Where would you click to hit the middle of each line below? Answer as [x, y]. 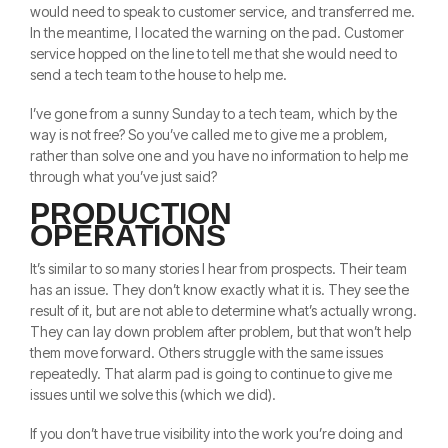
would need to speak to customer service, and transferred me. [222, 12]
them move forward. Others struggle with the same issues [206, 353]
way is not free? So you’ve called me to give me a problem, [209, 135]
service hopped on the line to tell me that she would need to [213, 54]
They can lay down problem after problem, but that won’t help [220, 332]
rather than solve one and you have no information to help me [219, 156]
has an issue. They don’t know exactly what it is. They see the [219, 290]
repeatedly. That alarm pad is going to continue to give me [211, 374]
